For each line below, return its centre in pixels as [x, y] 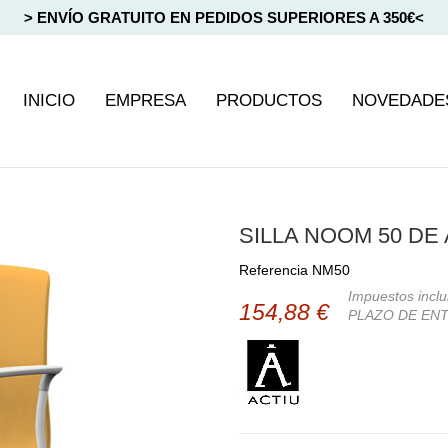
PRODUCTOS [268, 100]
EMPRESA [145, 100]
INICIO [48, 100]
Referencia [273, 269]
